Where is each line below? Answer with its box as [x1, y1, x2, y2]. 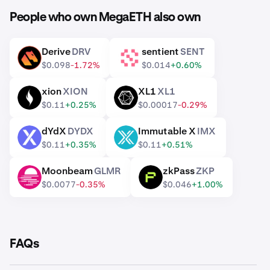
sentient [142, 45, 179, 58]
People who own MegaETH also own [10, 11, 201, 24]
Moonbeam [42, 165, 93, 177]
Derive [42, 45, 71, 58]
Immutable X [138, 125, 196, 137]
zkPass [163, 165, 195, 177]
